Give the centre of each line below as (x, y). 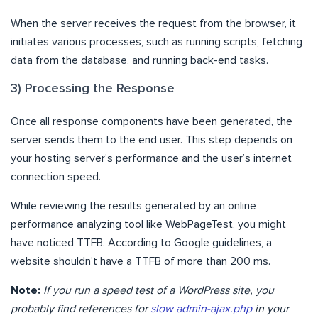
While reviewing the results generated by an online (133, 206)
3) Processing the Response (93, 89)
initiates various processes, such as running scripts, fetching (157, 42)
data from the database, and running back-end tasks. (139, 61)
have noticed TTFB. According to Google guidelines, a (141, 243)
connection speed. (56, 177)
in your (270, 309)
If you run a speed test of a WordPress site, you (159, 291)
